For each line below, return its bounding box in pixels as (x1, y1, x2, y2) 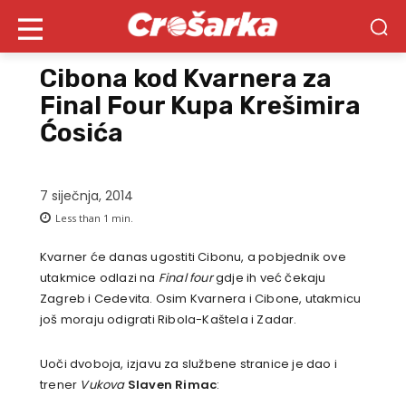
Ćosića (40, 118, 123, 148)
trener (40, 376, 81, 394)
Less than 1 (55, 211, 109, 226)
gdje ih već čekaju (212, 269, 326, 287)
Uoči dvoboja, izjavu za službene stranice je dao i (40, 355, 337, 373)
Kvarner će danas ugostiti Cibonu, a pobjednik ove (40, 248, 346, 266)
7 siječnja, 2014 (40, 187, 133, 206)
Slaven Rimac (127, 376, 217, 394)
